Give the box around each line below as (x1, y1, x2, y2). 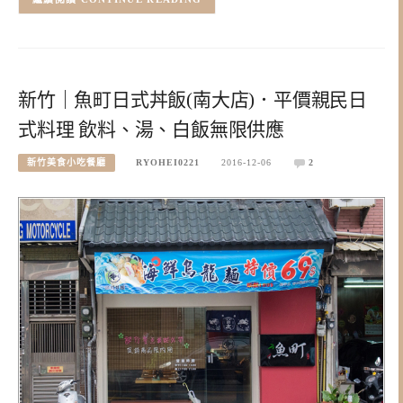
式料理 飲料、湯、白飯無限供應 (18, 118, 284, 140)
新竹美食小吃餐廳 (27, 157, 106, 167)
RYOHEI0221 (136, 157, 201, 167)
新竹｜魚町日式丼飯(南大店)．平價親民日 (18, 88, 367, 111)
